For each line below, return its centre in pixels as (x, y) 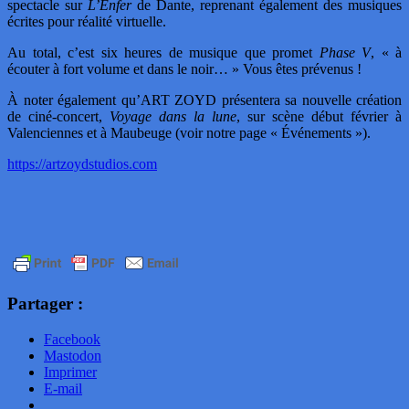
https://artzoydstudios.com (82, 164)
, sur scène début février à (319, 117)
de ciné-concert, (58, 117)
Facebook (72, 339)
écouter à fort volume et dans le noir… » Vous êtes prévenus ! (184, 69)
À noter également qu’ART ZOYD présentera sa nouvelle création (204, 100)
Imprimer (70, 372)
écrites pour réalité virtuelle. (87, 22)
